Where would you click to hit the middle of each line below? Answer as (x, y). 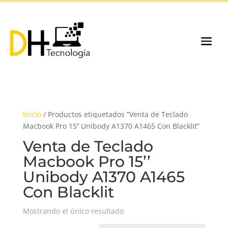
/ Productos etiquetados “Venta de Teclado (114, 114)
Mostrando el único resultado (73, 211)
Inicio (32, 114)
